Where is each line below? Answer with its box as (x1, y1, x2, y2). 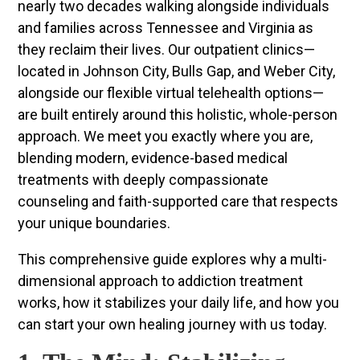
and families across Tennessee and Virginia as (18, 18, 314, 36)
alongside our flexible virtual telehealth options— (18, 84, 325, 101)
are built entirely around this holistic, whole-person (18, 105, 338, 123)
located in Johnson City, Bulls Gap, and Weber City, (18, 62, 336, 80)
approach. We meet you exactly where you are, (18, 127, 313, 145)
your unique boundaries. (18, 214, 171, 231)
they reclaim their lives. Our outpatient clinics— (18, 40, 316, 58)
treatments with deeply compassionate (18, 170, 269, 188)
